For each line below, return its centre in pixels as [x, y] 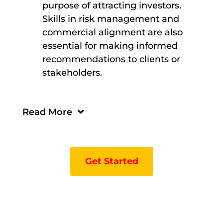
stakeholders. [72, 73]
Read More [47, 112]
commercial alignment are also [112, 33]
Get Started [111, 162]
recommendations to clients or [111, 59]
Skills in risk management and [111, 19]
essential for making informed [110, 46]
